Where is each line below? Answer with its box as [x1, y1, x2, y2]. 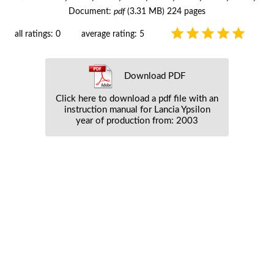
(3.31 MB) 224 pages [125, 7, 206, 16]
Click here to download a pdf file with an [56, 94, 218, 103]
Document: [68, 7, 114, 16]
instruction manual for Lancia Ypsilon [64, 105, 210, 114]
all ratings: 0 [14, 29, 63, 39]
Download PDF [122, 71, 185, 81]
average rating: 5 [81, 29, 144, 39]
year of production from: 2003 [76, 116, 198, 125]
